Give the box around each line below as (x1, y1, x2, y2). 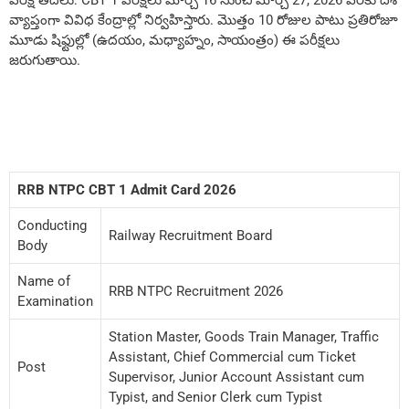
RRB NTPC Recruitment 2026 (109, 282, 283, 299)
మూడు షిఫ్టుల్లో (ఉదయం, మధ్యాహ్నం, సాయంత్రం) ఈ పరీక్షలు (9, 32, 340, 49)
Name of (17, 272, 70, 289)
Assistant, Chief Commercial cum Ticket (109, 348, 356, 365)
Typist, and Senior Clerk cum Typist (109, 388, 322, 405)
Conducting (17, 216, 87, 234)
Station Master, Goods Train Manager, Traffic (109, 328, 379, 345)
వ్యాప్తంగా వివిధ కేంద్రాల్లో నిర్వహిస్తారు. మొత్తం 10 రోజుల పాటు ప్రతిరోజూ (9, 12, 398, 29)
